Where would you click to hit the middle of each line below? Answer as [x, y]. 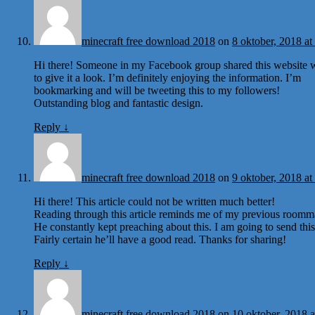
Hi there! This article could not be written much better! [154, 201]
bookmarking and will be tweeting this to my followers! [157, 90]
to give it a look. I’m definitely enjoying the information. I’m [167, 77]
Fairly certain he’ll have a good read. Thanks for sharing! [160, 239]
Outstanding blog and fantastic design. [118, 103]
